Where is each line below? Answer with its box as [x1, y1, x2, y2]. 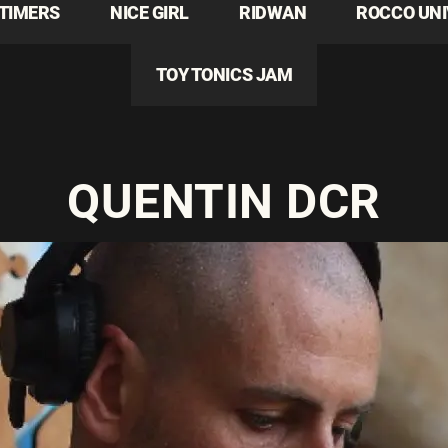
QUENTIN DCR [67, 173, 381, 230]
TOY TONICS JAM [155, 64, 293, 85]
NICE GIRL [110, 2, 189, 23]
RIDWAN [239, 2, 307, 23]
